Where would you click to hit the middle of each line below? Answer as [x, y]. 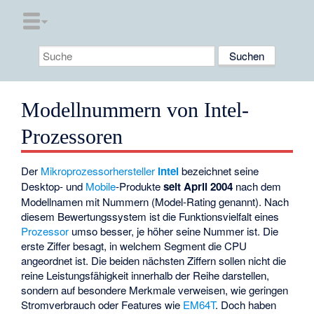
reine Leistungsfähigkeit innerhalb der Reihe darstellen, [145, 275]
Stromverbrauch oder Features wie [102, 305]
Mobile [101, 186]
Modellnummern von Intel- [135, 110]
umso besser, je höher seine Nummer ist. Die [174, 231]
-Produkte [140, 186]
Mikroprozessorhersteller [98, 171]
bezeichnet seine [219, 171]
